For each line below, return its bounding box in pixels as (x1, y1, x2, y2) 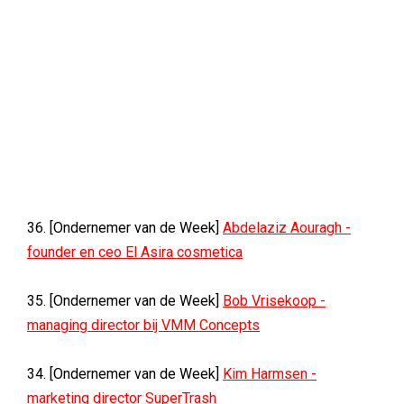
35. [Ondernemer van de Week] (27, 292, 223, 309)
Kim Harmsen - (223, 365, 317, 382)
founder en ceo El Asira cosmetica (27, 243, 243, 261)
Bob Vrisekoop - (223, 292, 326, 309)
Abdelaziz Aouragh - (223, 219, 351, 236)
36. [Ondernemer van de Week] (27, 219, 223, 236)
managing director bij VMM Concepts (27, 317, 260, 334)
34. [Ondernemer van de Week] (27, 365, 223, 382)
